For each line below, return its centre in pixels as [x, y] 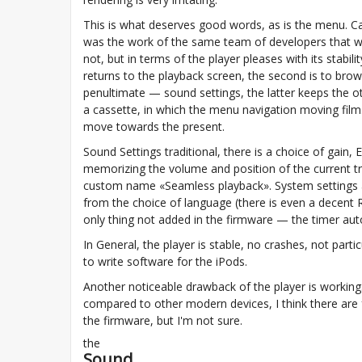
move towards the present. [154, 126]
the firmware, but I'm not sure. [163, 320]
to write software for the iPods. [165, 261]
